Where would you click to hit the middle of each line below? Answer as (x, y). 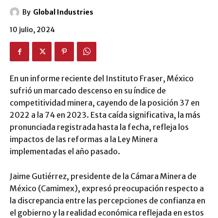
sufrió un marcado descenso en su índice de (88, 91)
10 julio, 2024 (32, 30)
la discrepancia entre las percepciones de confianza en (108, 201)
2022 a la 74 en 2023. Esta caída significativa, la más (105, 115)
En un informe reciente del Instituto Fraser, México (102, 79)
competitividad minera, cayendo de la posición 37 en (105, 103)
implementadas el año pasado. (65, 152)
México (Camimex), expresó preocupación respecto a (107, 189)
